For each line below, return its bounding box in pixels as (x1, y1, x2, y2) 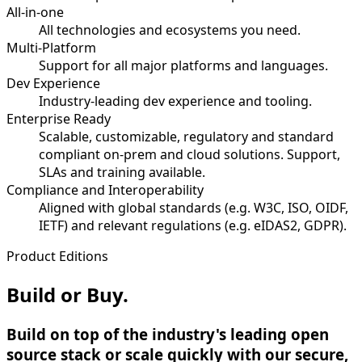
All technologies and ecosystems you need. (39, 21, 301, 40)
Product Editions (6, 247, 108, 266)
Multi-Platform (6, 39, 96, 57)
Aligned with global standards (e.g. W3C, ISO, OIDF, (39, 199, 348, 217)
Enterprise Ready (6, 110, 111, 128)
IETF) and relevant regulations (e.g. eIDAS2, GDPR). (39, 217, 347, 235)
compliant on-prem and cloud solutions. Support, (39, 145, 340, 164)
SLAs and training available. (39, 163, 205, 182)
